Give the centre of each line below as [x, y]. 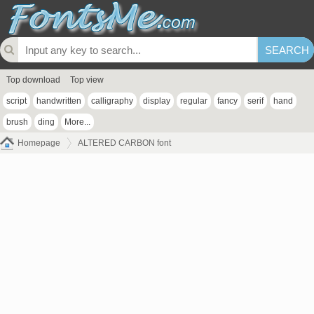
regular [194, 101]
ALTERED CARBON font [124, 143]
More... [77, 122]
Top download [33, 80]
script [16, 101]
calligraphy [112, 101]
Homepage [39, 143]
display [157, 101]
